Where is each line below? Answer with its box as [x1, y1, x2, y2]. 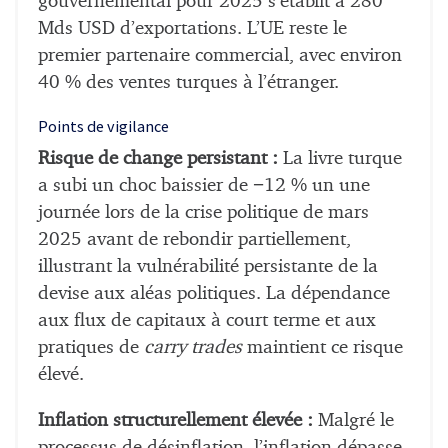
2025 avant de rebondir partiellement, [38, 230, 351, 250]
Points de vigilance [38, 116, 169, 137]
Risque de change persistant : [38, 149, 278, 169]
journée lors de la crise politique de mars [38, 203, 369, 223]
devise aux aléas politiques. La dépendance [38, 284, 390, 304]
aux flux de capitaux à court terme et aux [38, 311, 376, 331]
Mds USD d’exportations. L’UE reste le [38, 18, 347, 38]
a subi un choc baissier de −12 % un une [38, 176, 370, 196]
